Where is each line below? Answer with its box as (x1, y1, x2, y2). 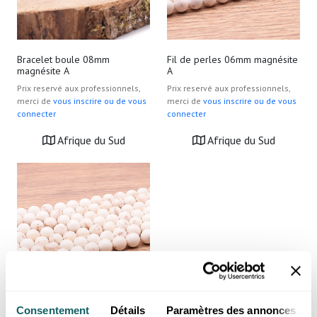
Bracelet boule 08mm (17, 53, 110, 66)
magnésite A (17, 64, 69, 77)
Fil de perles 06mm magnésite (167, 53, 298, 66)
